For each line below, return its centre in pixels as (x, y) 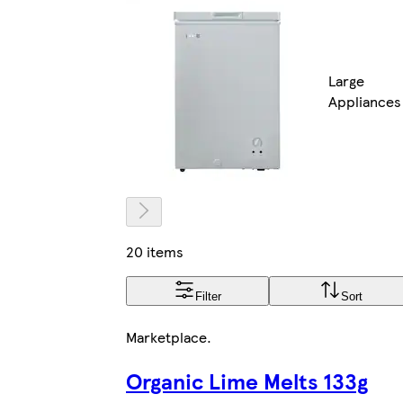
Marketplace (166, 336)
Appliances (365, 102)
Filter (208, 296)
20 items (155, 251)
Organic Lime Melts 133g (247, 380)
